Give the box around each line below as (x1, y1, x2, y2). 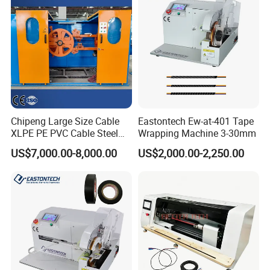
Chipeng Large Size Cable (11, 114, 120, 128)
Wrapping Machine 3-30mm (137, 126, 256, 140)
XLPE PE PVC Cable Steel (11, 126, 119, 140)
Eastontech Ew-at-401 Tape (137, 114, 254, 128)
